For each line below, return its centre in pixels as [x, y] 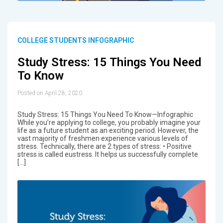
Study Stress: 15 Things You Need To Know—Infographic [105, 114]
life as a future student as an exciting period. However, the [108, 130]
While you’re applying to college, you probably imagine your [109, 122]
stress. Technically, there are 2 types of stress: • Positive [104, 146]
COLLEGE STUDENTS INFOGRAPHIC [75, 40]
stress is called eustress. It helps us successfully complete [108, 154]
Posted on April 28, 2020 [50, 93]
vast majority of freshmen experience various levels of [103, 138]
